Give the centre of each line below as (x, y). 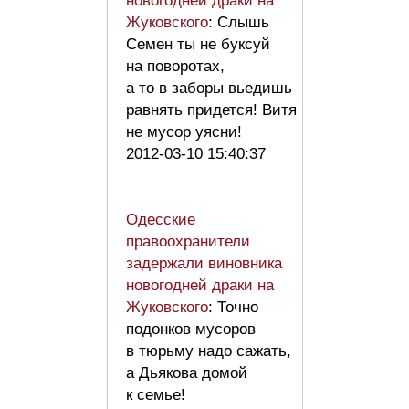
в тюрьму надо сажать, (209, 351)
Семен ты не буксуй (198, 45)
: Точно (233, 308)
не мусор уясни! (189, 132)
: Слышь (239, 23)
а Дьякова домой (187, 373)
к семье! (160, 395)
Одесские (161, 220)
